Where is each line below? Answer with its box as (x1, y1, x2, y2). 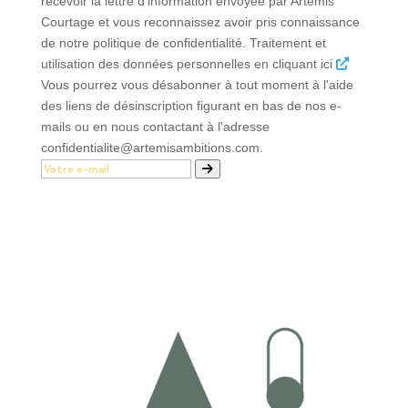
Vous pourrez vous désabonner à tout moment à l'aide (40, 76, 353, 92)
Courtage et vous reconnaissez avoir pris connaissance (40, 14, 360, 29)
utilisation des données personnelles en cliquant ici (40, 56, 336, 71)
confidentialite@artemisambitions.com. (40, 139, 263, 155)
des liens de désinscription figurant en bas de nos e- (40, 97, 342, 113)
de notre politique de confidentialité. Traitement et (40, 35, 326, 50)
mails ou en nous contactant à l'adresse (40, 118, 270, 134)
